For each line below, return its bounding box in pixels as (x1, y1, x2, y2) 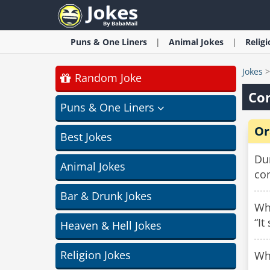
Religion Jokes (60, 248, 131, 262)
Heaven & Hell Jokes (60, 218, 162, 233)
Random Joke (71, 71, 142, 85)
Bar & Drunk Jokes (60, 189, 152, 203)
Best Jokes (60, 130, 112, 144)
